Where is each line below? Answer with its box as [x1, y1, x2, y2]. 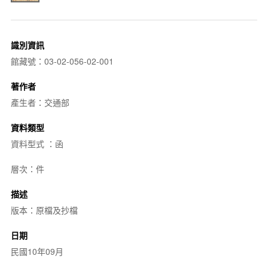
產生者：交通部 [10, 96, 69, 108]
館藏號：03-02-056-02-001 [10, 54, 114, 67]
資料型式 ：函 [10, 137, 63, 150]
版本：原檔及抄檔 [10, 203, 78, 216]
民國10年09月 [10, 245, 63, 257]
